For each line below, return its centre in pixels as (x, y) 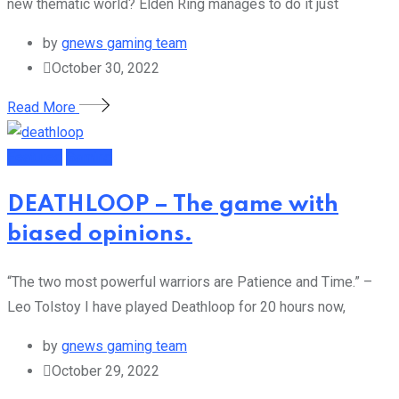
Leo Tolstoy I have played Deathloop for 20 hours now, (176, 306)
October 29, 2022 (106, 370)
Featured (35, 158)
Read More (43, 108)
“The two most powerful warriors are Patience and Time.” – (190, 281)
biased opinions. (100, 234)
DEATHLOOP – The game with (173, 205)
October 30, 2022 (106, 69)
